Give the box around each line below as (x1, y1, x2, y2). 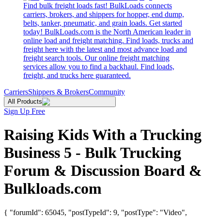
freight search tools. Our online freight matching (23, 54, 170, 62)
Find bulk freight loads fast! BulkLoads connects (23, 1, 172, 10)
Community (89, 88, 125, 96)
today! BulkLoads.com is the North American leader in (23, 28, 191, 36)
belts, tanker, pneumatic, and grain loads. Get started (23, 19, 182, 27)
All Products (8, 98, 42, 105)
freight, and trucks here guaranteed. (23, 71, 131, 79)
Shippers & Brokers (28, 88, 89, 96)
